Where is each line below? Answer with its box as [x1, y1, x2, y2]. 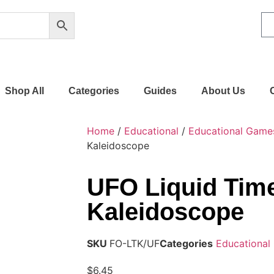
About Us [201, 86, 245, 96]
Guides [143, 86, 177, 96]
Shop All [4, 86, 44, 96]
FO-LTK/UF [109, 237, 160, 250]
